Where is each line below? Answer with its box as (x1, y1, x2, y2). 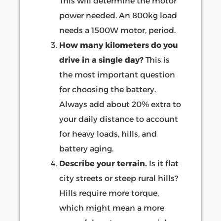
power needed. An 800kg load (59, 10, 177, 20)
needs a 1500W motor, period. (59, 25, 176, 35)
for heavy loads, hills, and (59, 129, 157, 139)
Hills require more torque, (59, 188, 159, 198)
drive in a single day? (59, 55, 144, 65)
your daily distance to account (59, 114, 178, 124)
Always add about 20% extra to (59, 99, 181, 109)
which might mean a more (59, 203, 164, 213)
